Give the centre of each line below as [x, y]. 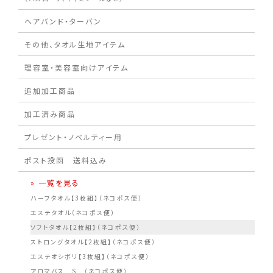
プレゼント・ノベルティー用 [73, 137]
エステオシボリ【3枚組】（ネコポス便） [90, 257]
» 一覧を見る [55, 183]
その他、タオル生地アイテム [75, 44]
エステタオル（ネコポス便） [73, 213]
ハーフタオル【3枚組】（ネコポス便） [87, 198]
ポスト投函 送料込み [66, 160]
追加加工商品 [50, 91]
